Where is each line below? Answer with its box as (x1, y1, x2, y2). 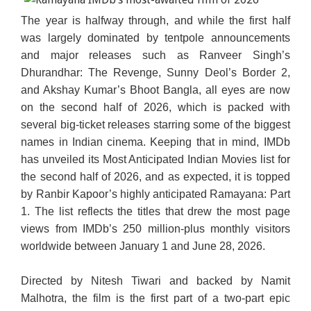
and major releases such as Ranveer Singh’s (21, 49, 290, 61)
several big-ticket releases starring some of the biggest (21, 118, 290, 131)
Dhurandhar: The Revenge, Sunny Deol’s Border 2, (21, 66, 290, 78)
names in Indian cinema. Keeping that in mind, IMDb (21, 135, 290, 148)
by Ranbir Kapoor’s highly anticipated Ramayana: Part (21, 187, 290, 200)
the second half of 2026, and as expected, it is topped (21, 170, 290, 183)
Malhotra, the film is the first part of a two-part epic (21, 292, 290, 304)
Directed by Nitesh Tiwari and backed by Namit (21, 274, 290, 287)
